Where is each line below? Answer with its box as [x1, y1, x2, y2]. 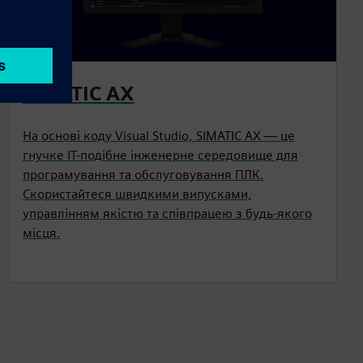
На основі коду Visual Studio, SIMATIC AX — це [22, 127, 295, 143]
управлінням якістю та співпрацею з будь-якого [22, 205, 312, 221]
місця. [22, 224, 61, 241]
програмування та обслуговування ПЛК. [22, 166, 264, 182]
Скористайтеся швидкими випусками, [22, 186, 252, 202]
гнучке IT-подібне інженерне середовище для [22, 147, 298, 163]
